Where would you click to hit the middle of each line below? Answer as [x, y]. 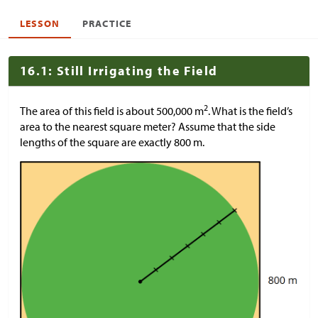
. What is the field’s [250, 111]
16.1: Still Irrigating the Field [119, 71]
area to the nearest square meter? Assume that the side [148, 126]
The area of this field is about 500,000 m [112, 111]
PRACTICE [107, 23]
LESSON [40, 23]
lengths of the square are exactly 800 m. [112, 142]
